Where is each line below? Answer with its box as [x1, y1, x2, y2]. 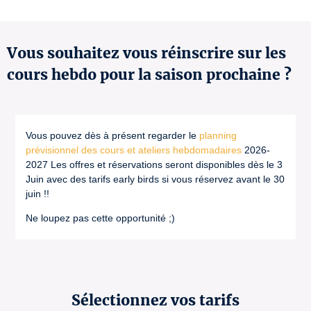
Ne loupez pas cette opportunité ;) [26, 212, 175, 224]
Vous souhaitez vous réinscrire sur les [7, 44, 286, 62]
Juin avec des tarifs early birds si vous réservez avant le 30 [26, 174, 285, 185]
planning [199, 130, 237, 141]
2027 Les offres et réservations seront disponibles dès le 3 [26, 159, 283, 170]
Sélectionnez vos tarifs [72, 291, 239, 310]
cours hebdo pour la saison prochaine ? [7, 65, 292, 84]
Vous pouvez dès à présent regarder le [26, 130, 199, 141]
